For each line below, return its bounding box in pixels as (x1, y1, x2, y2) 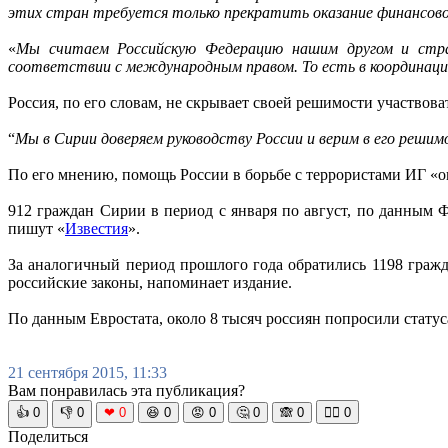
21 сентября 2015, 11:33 (8, 364, 167, 382)
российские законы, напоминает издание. (8, 274, 292, 292)
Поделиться (8, 428, 88, 446)
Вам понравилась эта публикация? (8, 382, 245, 400)
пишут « (8, 220, 65, 238)
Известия (65, 220, 128, 238)
